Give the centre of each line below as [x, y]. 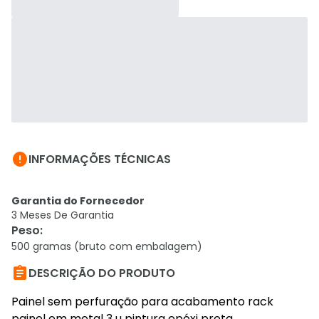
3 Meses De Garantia [63, 215]
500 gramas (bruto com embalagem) [107, 246]
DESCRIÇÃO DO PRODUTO [102, 273]
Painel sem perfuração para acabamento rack [142, 302]
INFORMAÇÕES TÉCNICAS [100, 159]
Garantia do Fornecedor [78, 201]
